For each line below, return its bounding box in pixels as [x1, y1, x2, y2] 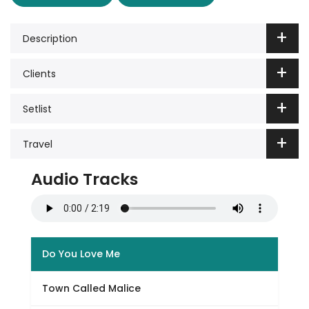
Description [23, 31, 77, 46]
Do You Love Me [41, 247, 120, 261]
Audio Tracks [30, 168, 138, 190]
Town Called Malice [41, 281, 141, 295]
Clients [23, 66, 56, 81]
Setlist [23, 101, 52, 116]
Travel [23, 137, 52, 151]
